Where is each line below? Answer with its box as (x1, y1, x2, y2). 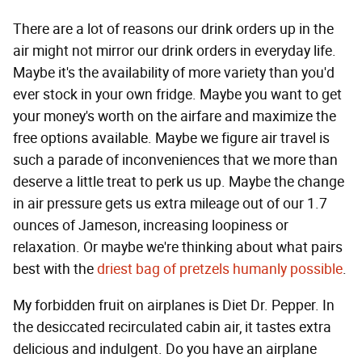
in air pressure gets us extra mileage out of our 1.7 (13, 195, 327, 213)
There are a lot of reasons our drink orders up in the (13, 20, 334, 39)
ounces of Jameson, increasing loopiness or (13, 217, 288, 235)
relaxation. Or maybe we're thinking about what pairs (13, 238, 343, 257)
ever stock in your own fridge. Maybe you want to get (13, 86, 342, 104)
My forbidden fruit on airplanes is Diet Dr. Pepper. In (13, 297, 335, 315)
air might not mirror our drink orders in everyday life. (13, 42, 336, 61)
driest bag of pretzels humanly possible (97, 260, 343, 279)
